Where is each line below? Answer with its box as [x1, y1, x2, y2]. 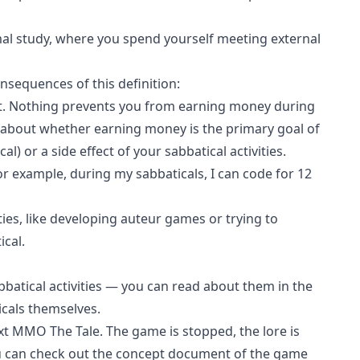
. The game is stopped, [100, 322, 239, 340]
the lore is [239, 322, 300, 340]
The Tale [50, 322, 100, 340]
